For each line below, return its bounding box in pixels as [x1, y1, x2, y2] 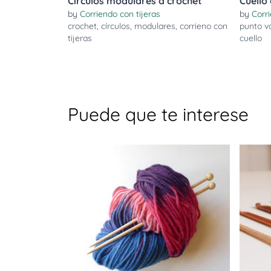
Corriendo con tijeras [80, 8, 160, 19]
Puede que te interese [68, 103, 249, 126]
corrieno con [180, 21, 227, 31]
